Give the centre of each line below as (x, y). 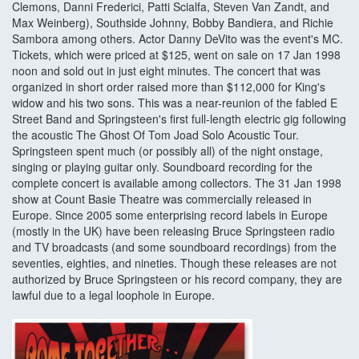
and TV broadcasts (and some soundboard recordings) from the (174, 247)
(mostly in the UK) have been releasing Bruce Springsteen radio (173, 231)
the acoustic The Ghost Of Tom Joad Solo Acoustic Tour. (155, 135)
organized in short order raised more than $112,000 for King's (169, 87)
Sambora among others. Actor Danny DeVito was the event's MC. (177, 39)
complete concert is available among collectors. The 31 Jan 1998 (177, 183)
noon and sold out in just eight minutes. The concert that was (166, 71)
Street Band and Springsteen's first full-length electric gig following (179, 119)
